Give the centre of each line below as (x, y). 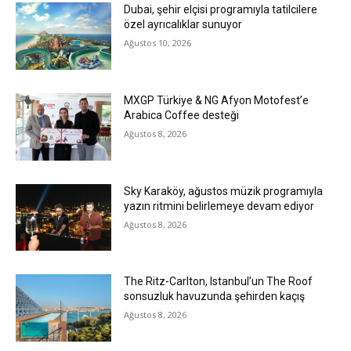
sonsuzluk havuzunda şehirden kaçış (215, 297)
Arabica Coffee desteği (183, 116)
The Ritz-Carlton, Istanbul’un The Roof (219, 282)
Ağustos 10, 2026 (158, 43)
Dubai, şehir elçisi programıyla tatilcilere (221, 10)
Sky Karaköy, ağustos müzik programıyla (224, 191)
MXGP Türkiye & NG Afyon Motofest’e (217, 101)
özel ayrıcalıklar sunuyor (183, 25)
